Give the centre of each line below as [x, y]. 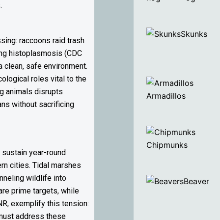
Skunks [194, 34]
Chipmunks [167, 145]
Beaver [198, 181]
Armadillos [166, 96]
